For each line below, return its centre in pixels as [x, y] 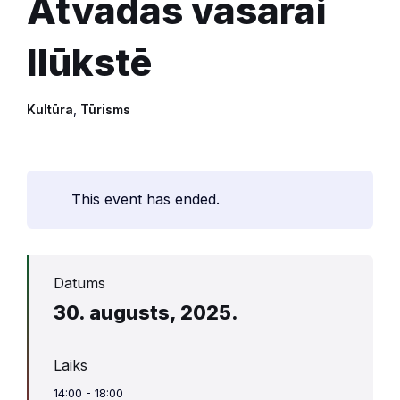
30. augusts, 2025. [146, 313]
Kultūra [50, 110]
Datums [79, 283]
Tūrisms [105, 110]
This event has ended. [146, 200]
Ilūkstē [89, 62]
